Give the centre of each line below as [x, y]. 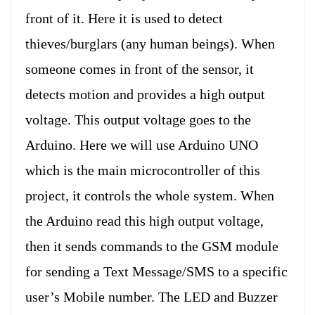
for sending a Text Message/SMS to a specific [156, 271]
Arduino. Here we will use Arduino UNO [142, 144]
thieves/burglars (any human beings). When [150, 43]
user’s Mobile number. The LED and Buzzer [152, 296]
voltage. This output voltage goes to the [138, 119]
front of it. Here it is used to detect [124, 18]
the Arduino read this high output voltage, [144, 220]
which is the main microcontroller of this [143, 170]
